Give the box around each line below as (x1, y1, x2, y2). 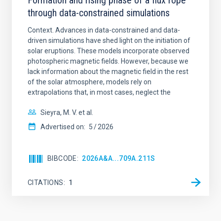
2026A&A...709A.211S (82, 154, 155, 162)
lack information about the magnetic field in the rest (28, 68, 188, 75)
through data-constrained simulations (28, 7, 170, 19)
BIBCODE (47, 154, 77, 162)
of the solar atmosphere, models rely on (28, 78, 151, 86)
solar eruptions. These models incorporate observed (28, 47, 189, 55)
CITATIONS (28, 178, 64, 186)
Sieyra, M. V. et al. (40, 109, 93, 116)
